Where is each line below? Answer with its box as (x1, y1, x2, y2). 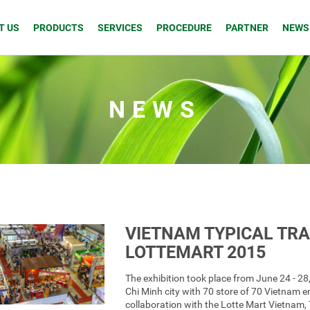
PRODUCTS (33, 22, 84, 33)
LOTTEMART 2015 (125, 242, 266, 262)
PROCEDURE (156, 22, 212, 33)
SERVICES (98, 22, 143, 33)
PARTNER (226, 22, 268, 33)
